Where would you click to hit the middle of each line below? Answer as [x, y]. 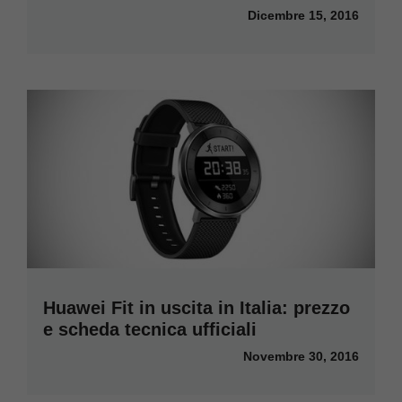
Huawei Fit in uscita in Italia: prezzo [197, 307]
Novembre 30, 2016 [301, 356]
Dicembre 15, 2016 [303, 16]
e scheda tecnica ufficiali [150, 329]
